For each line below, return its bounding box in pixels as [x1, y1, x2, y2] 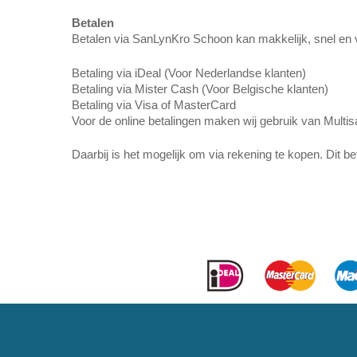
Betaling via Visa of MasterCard [72, 97, 237, 112]
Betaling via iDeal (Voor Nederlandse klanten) [72, 65, 307, 80]
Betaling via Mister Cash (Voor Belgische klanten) [72, 81, 329, 96]
